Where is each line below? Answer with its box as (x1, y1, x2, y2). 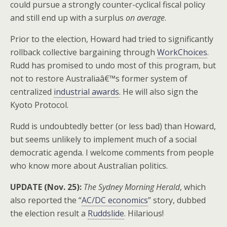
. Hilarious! (124, 208, 164, 219)
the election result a (10, 208, 88, 219)
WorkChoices (157, 47, 207, 58)
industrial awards (54, 86, 119, 97)
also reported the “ (10, 195, 82, 206)
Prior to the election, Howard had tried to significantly (10, 33, 213, 45)
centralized (10, 86, 54, 97)
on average (126, 12, 165, 23)
